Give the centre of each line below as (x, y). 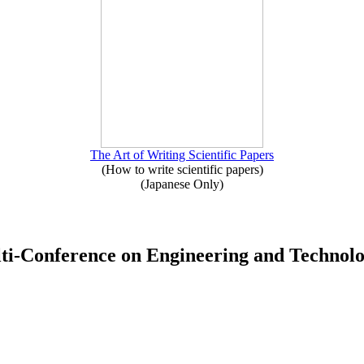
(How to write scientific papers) (182, 169)
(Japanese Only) (182, 184)
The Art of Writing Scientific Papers (182, 155)
